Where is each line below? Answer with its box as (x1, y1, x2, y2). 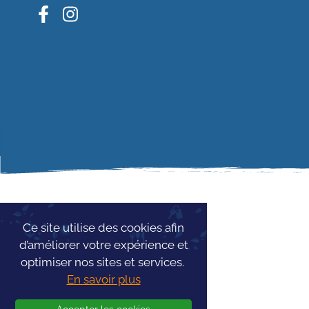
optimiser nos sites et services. (20, 255, 187, 269)
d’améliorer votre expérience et (19, 238, 188, 252)
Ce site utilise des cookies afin (23, 221, 184, 235)
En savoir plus (66, 272, 141, 286)
